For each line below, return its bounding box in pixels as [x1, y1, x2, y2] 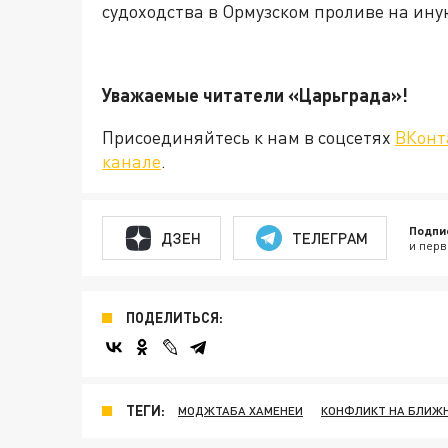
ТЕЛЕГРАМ [291, 228, 368, 247]
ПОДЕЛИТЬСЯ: [126, 309, 223, 326]
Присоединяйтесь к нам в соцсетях [102, 126, 395, 148]
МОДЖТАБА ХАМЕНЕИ [178, 403, 303, 418]
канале [102, 150, 161, 172]
